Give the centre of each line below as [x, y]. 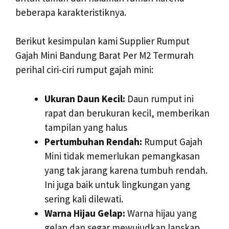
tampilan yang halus [86, 127]
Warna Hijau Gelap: [85, 213]
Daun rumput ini [159, 98]
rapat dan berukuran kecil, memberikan [127, 113]
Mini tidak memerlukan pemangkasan [122, 156]
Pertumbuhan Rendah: [93, 141]
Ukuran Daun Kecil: [85, 98]
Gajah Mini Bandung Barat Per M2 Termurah [105, 55]
